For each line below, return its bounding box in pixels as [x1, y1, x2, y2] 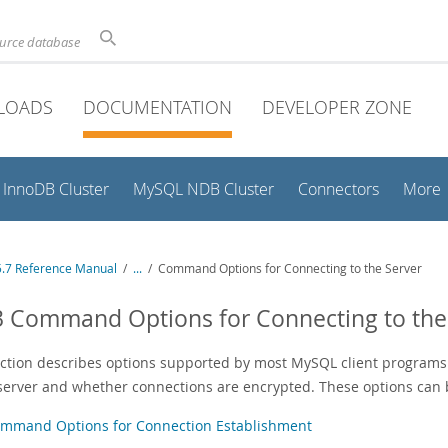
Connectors [298, 179, 379, 200]
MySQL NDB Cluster [133, 179, 274, 200]
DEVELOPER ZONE [262, 95, 412, 119]
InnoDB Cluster [3, 179, 109, 200]
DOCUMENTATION [83, 95, 232, 119]
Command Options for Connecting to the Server [158, 261, 422, 276]
